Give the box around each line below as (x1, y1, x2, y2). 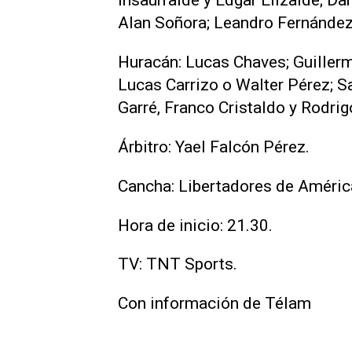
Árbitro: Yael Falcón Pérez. (118, 137, 310, 156)
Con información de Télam (118, 294, 311, 313)
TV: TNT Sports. (118, 255, 237, 274)
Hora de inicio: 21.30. (118, 215, 273, 235)
